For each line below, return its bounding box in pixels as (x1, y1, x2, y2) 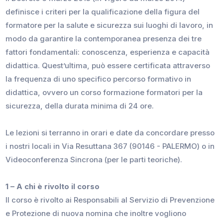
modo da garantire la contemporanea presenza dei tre (5, 34, 202, 44)
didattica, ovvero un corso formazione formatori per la (5, 88, 203, 98)
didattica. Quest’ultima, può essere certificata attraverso (5, 61, 211, 71)
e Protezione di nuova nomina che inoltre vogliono (5, 209, 187, 219)
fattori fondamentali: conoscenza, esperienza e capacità (5, 47, 210, 57)
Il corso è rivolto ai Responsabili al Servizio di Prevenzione (5, 195, 215, 205)
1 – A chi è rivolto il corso (5, 182, 100, 192)
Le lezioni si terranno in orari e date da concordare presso (5, 128, 215, 138)
